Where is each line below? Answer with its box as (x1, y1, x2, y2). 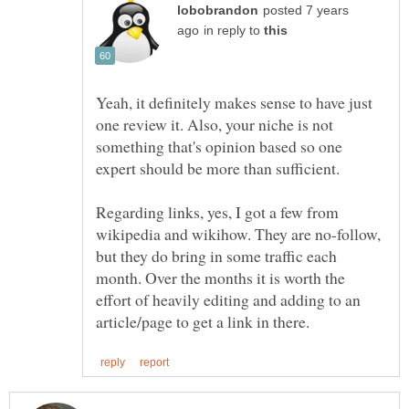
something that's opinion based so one (96, 135, 342, 158)
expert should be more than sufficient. (96, 157, 340, 180)
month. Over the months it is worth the (96, 267, 345, 289)
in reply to (204, 24, 264, 38)
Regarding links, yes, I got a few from (96, 201, 339, 224)
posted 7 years (263, 4, 349, 18)
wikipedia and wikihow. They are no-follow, (96, 223, 381, 246)
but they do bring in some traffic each (96, 245, 337, 267)
